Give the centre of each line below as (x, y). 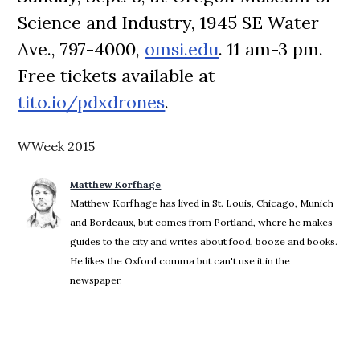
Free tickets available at (117, 76)
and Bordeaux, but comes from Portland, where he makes (202, 222)
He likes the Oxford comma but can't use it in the (180, 261)
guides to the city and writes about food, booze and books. (204, 241)
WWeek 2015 (57, 146)
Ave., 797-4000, (82, 49)
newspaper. (96, 280)
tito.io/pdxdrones (92, 102)
